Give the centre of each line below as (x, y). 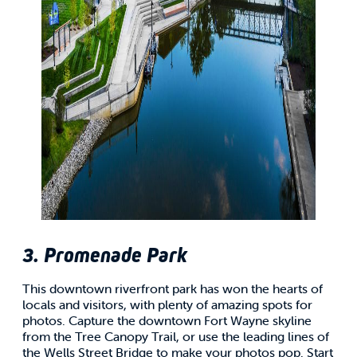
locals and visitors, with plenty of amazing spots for (167, 304)
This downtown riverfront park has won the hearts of (173, 288)
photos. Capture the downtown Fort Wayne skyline (167, 320)
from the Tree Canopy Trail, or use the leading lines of (176, 336)
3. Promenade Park (105, 255)
